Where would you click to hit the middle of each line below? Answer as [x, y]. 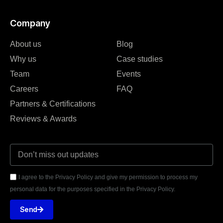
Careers [24, 89]
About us [26, 44]
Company [30, 23]
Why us [23, 59]
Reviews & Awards [43, 119]
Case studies [140, 59]
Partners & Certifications [53, 104]
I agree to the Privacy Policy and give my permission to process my [108, 177]
